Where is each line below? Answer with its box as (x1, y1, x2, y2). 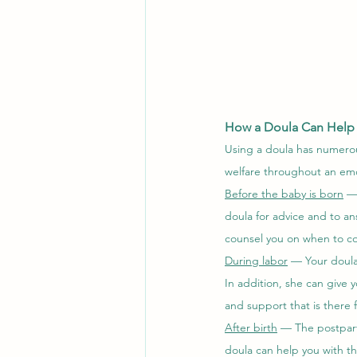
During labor (225, 253, 288, 269)
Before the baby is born (225, 186, 343, 202)
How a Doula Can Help (225, 120, 355, 135)
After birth (225, 320, 277, 335)
